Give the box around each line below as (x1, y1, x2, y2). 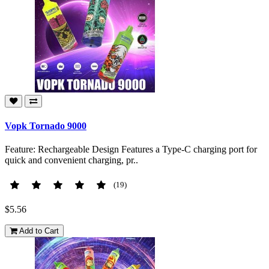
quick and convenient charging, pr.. (5, 154, 138, 165)
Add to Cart (19, 226, 59, 235)
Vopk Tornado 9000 (5, 120, 86, 131)
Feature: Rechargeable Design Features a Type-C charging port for (5, 144, 257, 154)
